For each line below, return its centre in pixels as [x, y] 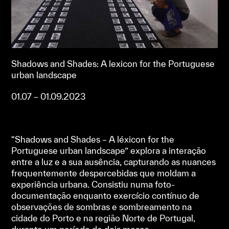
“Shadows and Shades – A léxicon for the [93, 140]
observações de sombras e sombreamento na [102, 207]
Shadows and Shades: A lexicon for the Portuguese [113, 64]
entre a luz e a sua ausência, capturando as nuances [114, 162]
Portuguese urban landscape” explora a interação [109, 151]
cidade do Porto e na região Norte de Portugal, [104, 218]
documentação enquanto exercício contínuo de [106, 196]
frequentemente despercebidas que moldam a [104, 173]
